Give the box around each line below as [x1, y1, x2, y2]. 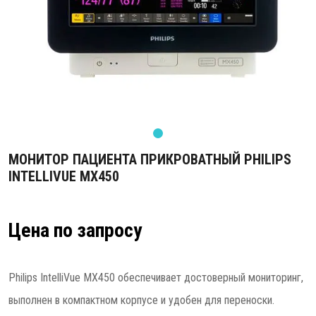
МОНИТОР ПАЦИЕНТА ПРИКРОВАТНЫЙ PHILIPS [8, 151, 291, 168]
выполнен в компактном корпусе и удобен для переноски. [8, 293, 274, 307]
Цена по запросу [8, 219, 142, 242]
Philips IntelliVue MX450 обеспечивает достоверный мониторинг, [8, 271, 303, 284]
